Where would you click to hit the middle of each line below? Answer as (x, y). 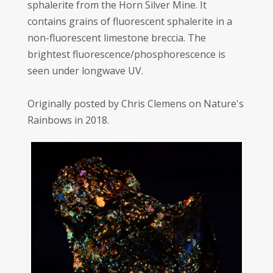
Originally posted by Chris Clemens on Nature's (135, 104)
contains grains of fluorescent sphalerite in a (129, 21)
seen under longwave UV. (85, 71)
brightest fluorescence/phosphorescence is (126, 54)
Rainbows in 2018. (68, 120)
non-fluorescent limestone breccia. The (116, 38)
